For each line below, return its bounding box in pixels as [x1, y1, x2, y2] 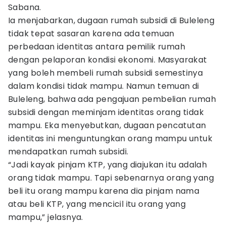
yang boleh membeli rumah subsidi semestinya [8, 67, 203, 79]
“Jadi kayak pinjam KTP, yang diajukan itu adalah [8, 159, 207, 171]
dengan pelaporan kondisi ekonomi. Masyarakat [8, 54, 207, 66]
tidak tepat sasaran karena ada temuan [8, 28, 175, 39]
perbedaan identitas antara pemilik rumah [8, 41, 185, 52]
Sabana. [8, 2, 46, 13]
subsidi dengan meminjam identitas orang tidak [8, 106, 204, 118]
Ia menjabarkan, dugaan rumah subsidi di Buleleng [8, 15, 215, 26]
